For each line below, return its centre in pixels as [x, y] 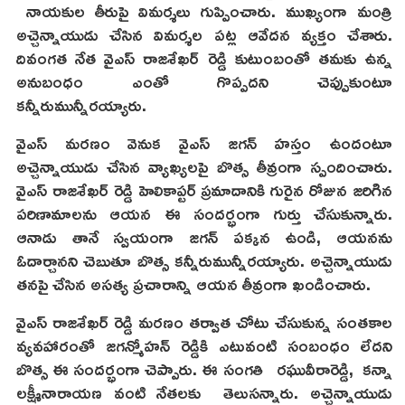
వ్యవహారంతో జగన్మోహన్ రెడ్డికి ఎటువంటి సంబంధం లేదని [204, 345]
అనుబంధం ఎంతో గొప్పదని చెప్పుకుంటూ [204, 81]
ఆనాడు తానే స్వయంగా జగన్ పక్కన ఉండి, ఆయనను [204, 237]
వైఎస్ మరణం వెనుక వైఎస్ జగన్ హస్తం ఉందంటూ [204, 143]
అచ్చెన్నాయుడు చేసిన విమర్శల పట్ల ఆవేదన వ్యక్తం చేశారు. [204, 34]
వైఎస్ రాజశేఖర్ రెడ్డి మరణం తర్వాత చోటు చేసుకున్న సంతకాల [204, 322]
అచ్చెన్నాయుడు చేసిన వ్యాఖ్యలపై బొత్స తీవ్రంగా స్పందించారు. [204, 166]
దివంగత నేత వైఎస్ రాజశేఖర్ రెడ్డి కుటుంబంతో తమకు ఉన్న [204, 58]
